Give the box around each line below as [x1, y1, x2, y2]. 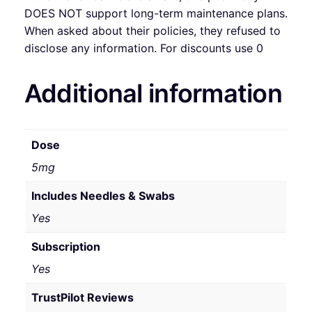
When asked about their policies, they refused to [24, 23, 281, 38]
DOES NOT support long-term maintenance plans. [24, 6, 288, 20]
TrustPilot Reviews [31, 290, 134, 304]
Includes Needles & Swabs [31, 188, 175, 203]
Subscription [31, 239, 100, 253]
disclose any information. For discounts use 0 [24, 40, 263, 55]
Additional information [24, 77, 283, 109]
